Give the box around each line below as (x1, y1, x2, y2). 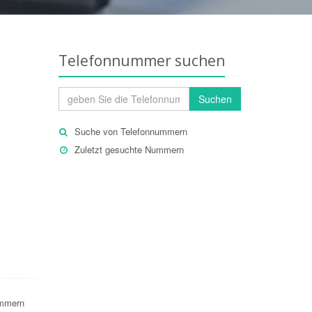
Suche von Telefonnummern (74, 125, 187, 138)
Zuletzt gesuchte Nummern (74, 143, 184, 156)
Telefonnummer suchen (58, 51, 225, 70)
